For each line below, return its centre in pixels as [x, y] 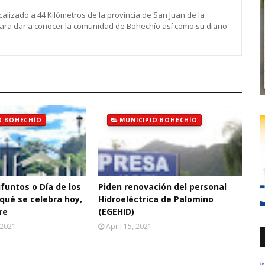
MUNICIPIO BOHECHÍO [159, 120]
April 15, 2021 [129, 226]
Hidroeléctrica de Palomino [156, 199]
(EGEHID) [116, 211]
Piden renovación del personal [162, 187]
